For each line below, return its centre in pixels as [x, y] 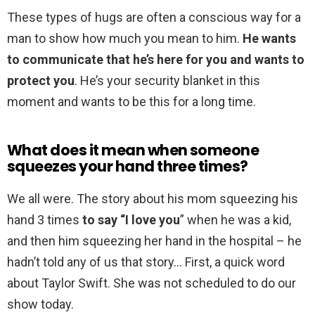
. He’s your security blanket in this [167, 81]
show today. [40, 304]
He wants [269, 39]
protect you [41, 81]
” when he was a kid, [236, 220]
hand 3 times [45, 220]
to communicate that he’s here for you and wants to [156, 60]
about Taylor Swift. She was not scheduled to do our [152, 283]
